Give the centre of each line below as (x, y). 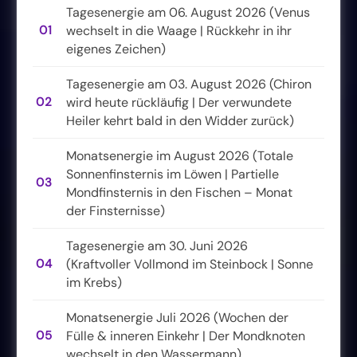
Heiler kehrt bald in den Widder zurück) (180, 120)
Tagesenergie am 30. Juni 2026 (157, 245)
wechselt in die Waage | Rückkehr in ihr (179, 30)
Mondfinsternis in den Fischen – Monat (179, 192)
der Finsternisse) (116, 210)
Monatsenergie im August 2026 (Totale (180, 155)
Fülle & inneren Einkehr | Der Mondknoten (186, 335)
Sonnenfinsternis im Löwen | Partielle (173, 174)
